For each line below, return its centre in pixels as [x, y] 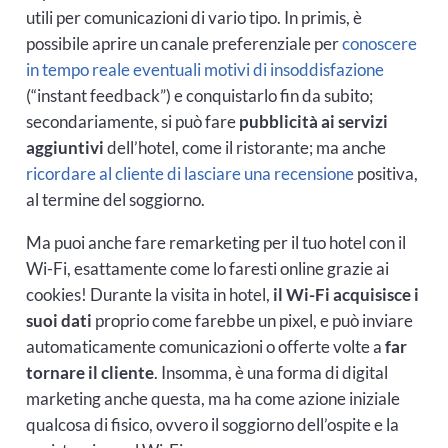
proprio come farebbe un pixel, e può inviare [252, 321]
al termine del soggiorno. [115, 200]
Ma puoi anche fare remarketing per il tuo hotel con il [215, 243]
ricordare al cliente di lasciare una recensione [189, 174]
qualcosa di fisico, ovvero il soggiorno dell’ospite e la [212, 425]
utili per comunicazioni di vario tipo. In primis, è [193, 18]
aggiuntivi [64, 148]
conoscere [379, 44]
